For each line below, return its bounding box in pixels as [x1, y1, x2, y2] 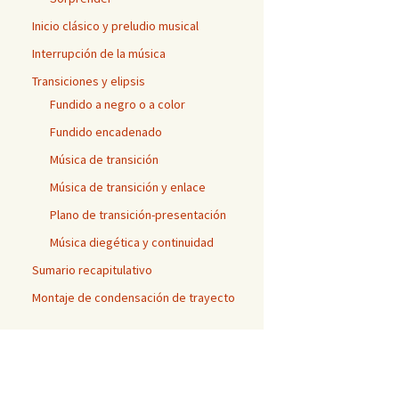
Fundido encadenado [50, 124, 162, 140]
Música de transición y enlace [50, 179, 206, 195]
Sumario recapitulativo [32, 262, 152, 278]
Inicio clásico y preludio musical [32, 18, 199, 34]
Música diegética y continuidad [50, 234, 214, 250]
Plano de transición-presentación [50, 207, 226, 223]
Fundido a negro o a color [50, 96, 185, 112]
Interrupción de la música [32, 45, 166, 61]
